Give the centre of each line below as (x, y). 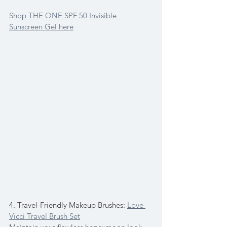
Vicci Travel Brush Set (45, 216)
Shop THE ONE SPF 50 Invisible (64, 16)
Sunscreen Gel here (41, 27)
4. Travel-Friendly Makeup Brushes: (68, 205)
